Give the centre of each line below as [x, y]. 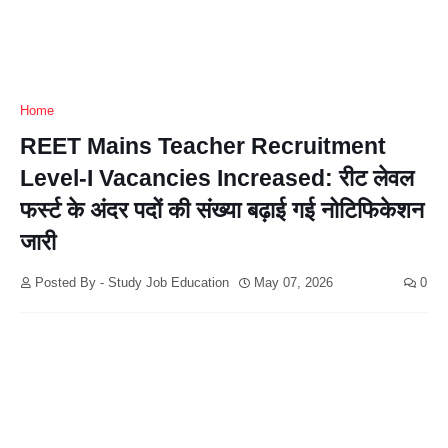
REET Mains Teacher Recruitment [203, 146]
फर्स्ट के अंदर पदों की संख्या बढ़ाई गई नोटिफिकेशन [222, 210]
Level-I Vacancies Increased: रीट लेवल [217, 178]
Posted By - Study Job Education [132, 282]
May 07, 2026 [293, 282]
